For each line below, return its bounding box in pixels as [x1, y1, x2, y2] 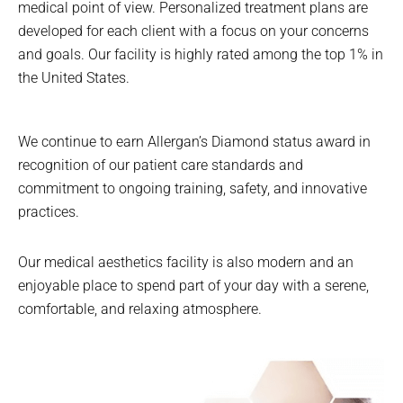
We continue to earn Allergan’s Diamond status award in [18, 132, 371, 150]
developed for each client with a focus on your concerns [18, 22, 369, 40]
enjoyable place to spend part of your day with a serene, [18, 276, 369, 294]
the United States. [18, 69, 130, 87]
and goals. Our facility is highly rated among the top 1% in [18, 46, 383, 64]
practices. [18, 202, 79, 220]
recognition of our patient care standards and [18, 156, 303, 174]
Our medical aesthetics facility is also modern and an [18, 253, 354, 271]
